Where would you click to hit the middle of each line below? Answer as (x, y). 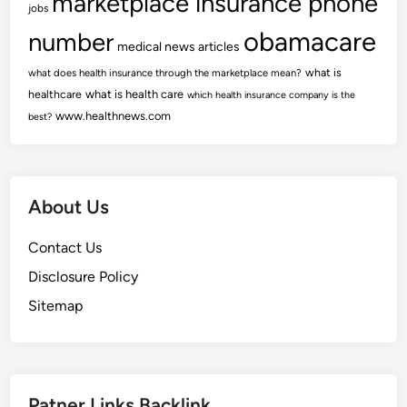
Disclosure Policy (84, 277)
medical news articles (179, 46)
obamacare (310, 41)
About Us (69, 207)
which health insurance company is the (272, 95)
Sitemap (56, 306)
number (71, 42)
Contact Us (65, 248)
